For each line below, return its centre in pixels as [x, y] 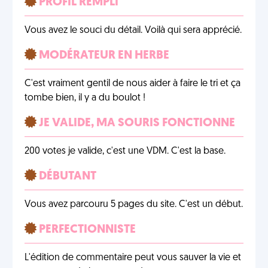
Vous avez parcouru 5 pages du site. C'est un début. [134, 205]
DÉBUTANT [66, 176]
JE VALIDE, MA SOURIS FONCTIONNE [136, 123]
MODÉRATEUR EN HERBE [103, 56]
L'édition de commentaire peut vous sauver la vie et [133, 258]
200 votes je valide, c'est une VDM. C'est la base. [125, 151]
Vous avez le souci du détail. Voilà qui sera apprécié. [133, 31]
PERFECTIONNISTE [86, 230]
